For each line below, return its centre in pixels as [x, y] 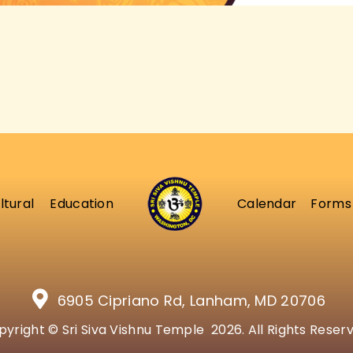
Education [82, 203]
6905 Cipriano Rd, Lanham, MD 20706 [191, 300]
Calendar [267, 203]
